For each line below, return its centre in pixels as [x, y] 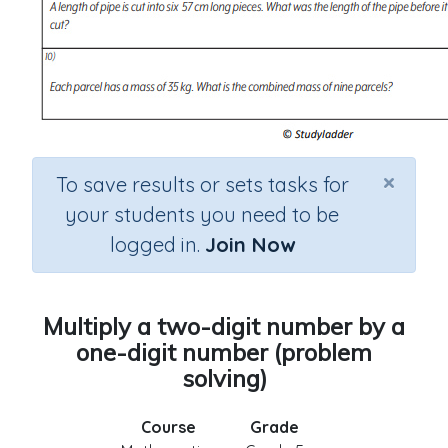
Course [168, 427]
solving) [224, 378]
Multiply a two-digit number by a [224, 326]
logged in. [157, 244]
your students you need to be [202, 214]
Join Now [249, 244]
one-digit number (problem [224, 352]
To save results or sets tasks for [202, 184]
